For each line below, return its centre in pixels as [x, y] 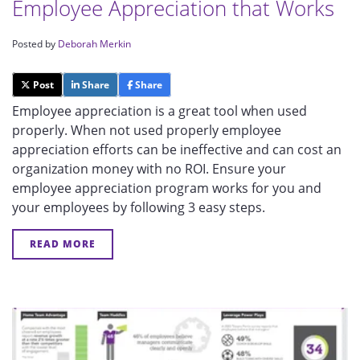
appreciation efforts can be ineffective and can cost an [177, 149]
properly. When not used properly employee [147, 130]
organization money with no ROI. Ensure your [149, 169]
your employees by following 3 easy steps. [139, 207]
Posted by [35, 44]
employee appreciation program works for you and [167, 188]
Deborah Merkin [94, 44]
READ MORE [63, 244]
